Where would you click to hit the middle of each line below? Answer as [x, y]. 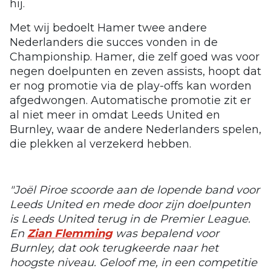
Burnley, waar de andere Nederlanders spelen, [135, 129]
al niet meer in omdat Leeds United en [115, 115]
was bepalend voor [166, 233]
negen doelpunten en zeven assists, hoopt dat [135, 71]
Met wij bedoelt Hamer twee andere [108, 28]
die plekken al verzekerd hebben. [100, 144]
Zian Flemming [70, 233]
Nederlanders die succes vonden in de [114, 42]
